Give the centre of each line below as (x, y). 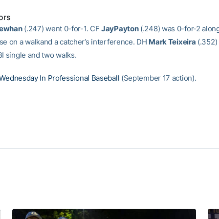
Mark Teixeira (172, 42)
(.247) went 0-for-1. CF (62, 29)
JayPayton (120, 29)
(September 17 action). (158, 78)
